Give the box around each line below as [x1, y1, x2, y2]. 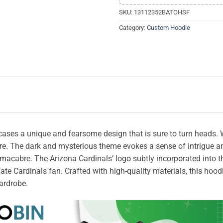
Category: [119, 23, 147, 31]
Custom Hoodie [147, 23, 190, 31]
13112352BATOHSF [134, 8, 190, 16]
